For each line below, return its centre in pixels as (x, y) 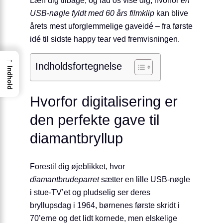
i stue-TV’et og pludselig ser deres (90, 192)
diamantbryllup (76, 139)
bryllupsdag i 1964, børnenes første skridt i (105, 205)
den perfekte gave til (95, 120)
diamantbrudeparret (64, 179)
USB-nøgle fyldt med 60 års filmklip (92, 13)
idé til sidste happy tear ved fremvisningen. (105, 39)
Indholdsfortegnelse (79, 66)
